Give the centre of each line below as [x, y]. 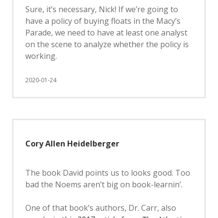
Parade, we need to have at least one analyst [106, 33]
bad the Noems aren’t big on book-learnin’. [104, 184]
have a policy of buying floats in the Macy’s [103, 21]
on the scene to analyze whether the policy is [107, 44]
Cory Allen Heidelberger [72, 144]
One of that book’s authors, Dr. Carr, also [101, 208]
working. [41, 56]
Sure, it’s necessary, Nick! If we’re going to [102, 9]
